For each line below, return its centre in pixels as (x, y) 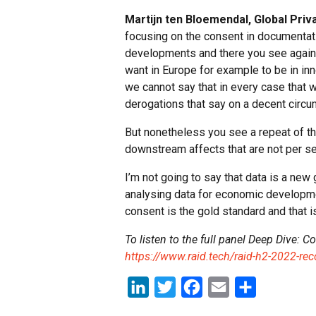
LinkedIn (170, 287)
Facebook (227, 287)
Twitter (193, 287)
